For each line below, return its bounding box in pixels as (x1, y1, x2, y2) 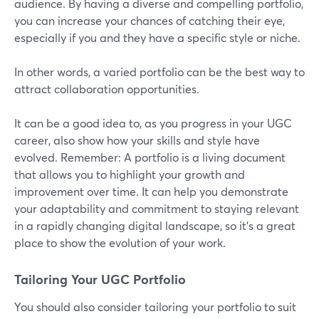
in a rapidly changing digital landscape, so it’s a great (14, 218, 296, 234)
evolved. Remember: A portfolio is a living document (14, 150, 286, 165)
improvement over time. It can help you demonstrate (14, 184, 288, 199)
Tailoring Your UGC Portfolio (14, 271, 186, 288)
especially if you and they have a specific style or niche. (14, 30, 300, 46)
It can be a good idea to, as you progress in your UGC (14, 115, 292, 131)
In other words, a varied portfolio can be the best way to (14, 64, 305, 80)
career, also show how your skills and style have (14, 132, 260, 148)
